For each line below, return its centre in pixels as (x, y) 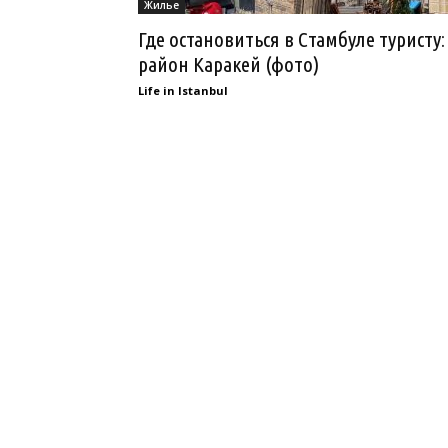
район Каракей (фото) (228, 64)
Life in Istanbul (183, 90)
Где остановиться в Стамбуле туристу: (291, 39)
